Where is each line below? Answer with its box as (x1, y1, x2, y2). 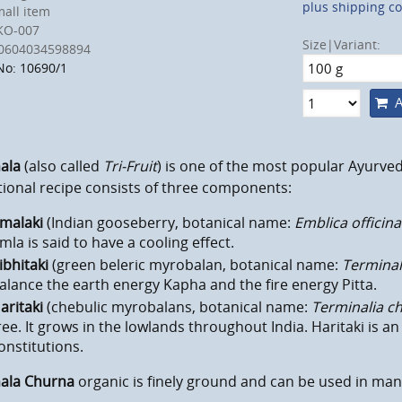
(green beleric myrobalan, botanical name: (48, 255, 343, 275)
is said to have (28, 232, 125, 253)
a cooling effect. (124, 232, 235, 253)
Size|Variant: (302, 36, 381, 54)
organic (77, 371, 129, 392)
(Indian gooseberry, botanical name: (43, 213, 295, 233)
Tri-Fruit (102, 156, 157, 177)
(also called (20, 156, 103, 177)
